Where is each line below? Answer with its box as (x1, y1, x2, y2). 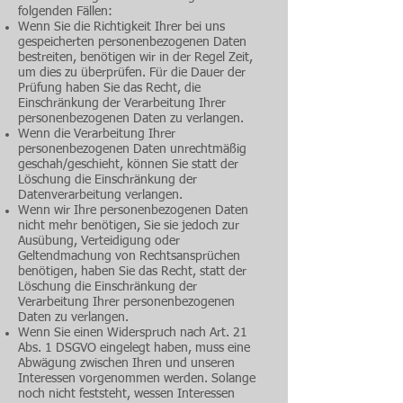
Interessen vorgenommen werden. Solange (18, 372, 255, 385)
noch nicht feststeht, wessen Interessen (18, 388, 235, 400)
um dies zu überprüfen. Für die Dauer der (18, 67, 246, 79)
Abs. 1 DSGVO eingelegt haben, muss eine (18, 342, 250, 354)
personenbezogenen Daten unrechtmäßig (18, 143, 246, 156)
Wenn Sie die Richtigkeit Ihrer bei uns (18, 21, 225, 33)
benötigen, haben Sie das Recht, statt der (18, 265, 246, 278)
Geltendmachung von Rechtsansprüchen (18, 250, 240, 263)
